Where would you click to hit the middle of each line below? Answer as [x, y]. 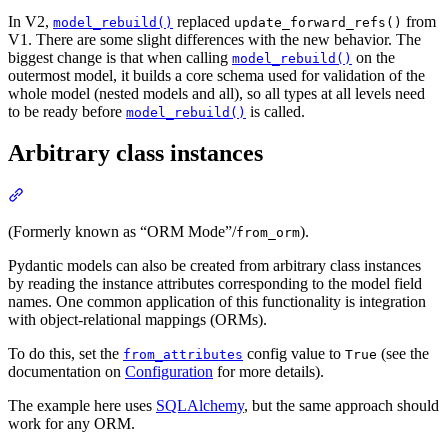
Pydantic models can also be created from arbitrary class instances [214, 266]
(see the [403, 354]
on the [373, 57]
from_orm [268, 233]
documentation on [66, 372]
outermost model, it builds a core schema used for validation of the [216, 75]
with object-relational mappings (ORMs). [137, 320]
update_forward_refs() [318, 22]
